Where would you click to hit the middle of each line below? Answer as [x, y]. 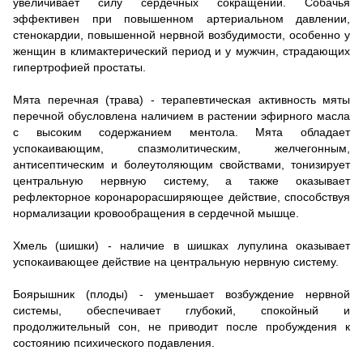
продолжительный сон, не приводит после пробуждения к [181, 327]
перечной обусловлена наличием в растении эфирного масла [181, 116]
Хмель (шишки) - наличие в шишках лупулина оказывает [181, 246]
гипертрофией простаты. [79, 68]
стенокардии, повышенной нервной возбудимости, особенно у [181, 35]
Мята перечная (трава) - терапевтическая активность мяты [181, 100]
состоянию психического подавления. [114, 343]
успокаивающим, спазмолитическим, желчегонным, [181, 149]
